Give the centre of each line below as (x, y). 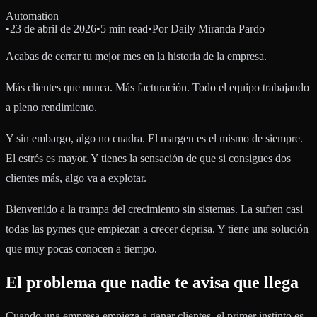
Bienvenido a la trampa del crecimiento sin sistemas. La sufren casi (154, 209)
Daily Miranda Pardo (218, 29)
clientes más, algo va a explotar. (76, 178)
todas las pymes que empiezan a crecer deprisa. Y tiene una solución (157, 229)
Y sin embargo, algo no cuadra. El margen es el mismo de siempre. (154, 139)
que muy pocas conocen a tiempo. (81, 249)
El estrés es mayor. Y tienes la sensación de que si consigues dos (148, 158)
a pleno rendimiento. (51, 108)
